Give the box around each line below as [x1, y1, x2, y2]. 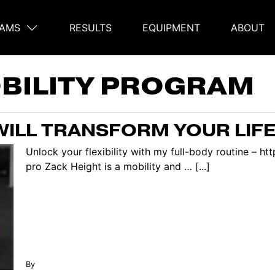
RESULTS [69, 21, 112, 34]
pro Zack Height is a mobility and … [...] [25, 160, 210, 172]
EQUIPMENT [142, 21, 200, 34]
